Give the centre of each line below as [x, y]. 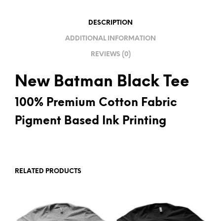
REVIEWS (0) [110, 54]
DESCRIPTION [110, 23]
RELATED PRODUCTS [48, 172]
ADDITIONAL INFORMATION [110, 38]
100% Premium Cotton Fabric [96, 103]
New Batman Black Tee [102, 82]
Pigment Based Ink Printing [91, 122]
